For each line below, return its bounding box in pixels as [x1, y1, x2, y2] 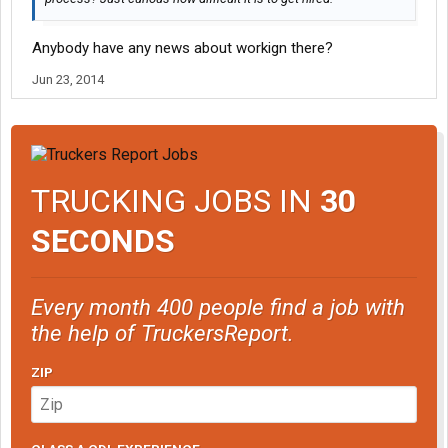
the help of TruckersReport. [31, 319, 294, 346]
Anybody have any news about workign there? [32, 39, 333, 58]
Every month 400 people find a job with [31, 293, 405, 320]
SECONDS [31, 221, 175, 260]
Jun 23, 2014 [32, 72, 104, 88]
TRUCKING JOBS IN [31, 181, 320, 220]
